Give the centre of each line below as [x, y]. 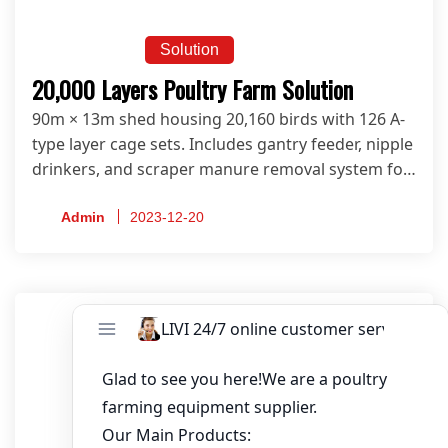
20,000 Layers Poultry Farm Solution [192, 88]
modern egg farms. [105, 193]
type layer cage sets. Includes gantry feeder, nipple [222, 143]
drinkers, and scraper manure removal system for [221, 168]
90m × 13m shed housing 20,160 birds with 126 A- [218, 118]
